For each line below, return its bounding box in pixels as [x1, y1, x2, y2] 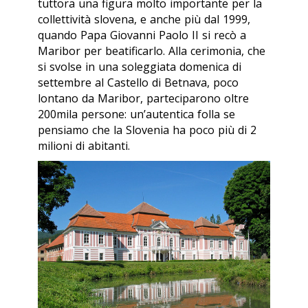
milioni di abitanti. [38, 137, 130, 153]
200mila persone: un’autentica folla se [38, 106, 235, 122]
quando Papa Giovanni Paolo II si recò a [38, 27, 246, 43]
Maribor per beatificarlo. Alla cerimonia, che [38, 43, 265, 58]
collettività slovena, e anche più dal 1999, [38, 11, 250, 27]
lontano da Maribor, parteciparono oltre [38, 90, 249, 106]
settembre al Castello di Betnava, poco [38, 74, 239, 90]
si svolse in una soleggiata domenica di [38, 58, 241, 74]
